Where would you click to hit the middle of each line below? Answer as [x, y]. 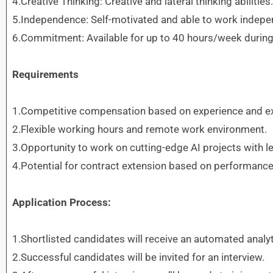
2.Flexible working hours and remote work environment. [139, 129]
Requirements [45, 74]
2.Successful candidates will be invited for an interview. [138, 257]
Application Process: [61, 202]
